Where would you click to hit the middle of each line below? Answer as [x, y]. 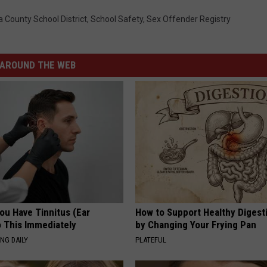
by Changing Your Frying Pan [196, 225]
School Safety [117, 19]
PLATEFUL [151, 240]
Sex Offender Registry [189, 19]
